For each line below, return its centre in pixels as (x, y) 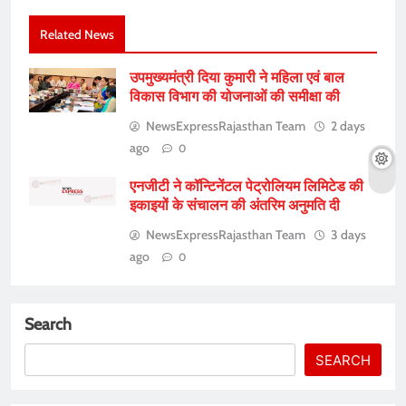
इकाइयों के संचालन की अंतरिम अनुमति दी (235, 205)
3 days (348, 234)
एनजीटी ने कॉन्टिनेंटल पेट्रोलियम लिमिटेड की (246, 186)
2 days (348, 126)
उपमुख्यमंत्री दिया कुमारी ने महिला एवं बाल (237, 77)
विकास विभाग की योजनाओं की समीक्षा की (235, 96)
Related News (77, 34)
